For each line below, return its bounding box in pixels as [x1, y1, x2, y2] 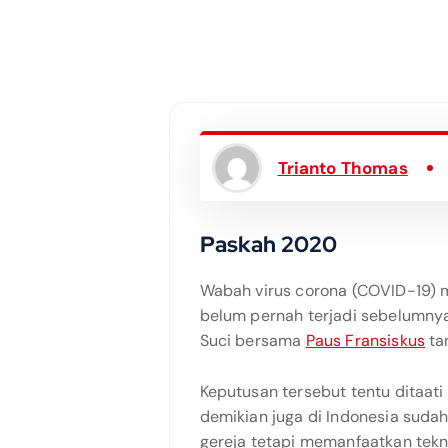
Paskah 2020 [199, 230, 338, 259]
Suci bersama [199, 330, 306, 351]
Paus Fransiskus [305, 330, 425, 351]
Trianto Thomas [277, 156, 408, 179]
